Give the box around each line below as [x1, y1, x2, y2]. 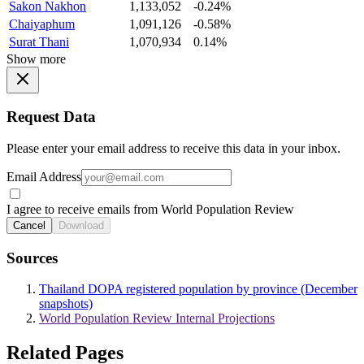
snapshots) [39, 297, 93, 311]
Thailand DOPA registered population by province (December [39, 282, 357, 297]
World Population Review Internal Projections [39, 311, 275, 326]
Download [58, 219, 104, 232]
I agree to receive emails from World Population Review [6, 201, 294, 216]
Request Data [6, 108, 96, 126]
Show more [6, 51, 66, 66]
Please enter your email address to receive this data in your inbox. [6, 141, 340, 155]
